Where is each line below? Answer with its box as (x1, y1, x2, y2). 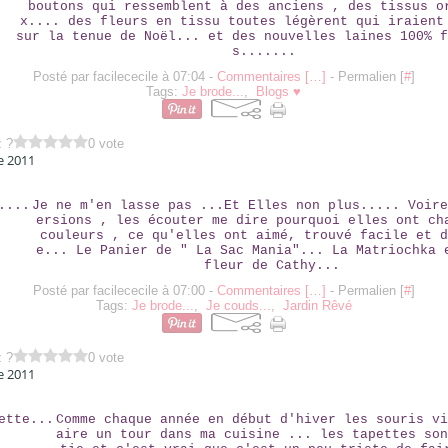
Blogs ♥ (256, 84, 302, 99)
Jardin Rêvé (282, 298, 352, 313)
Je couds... (205, 298, 271, 313)
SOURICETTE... (185, 390, 262, 404)
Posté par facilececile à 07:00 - (32, 283, 217, 298)
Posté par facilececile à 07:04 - (32, 69, 217, 84)
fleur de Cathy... (203, 258, 340, 273)
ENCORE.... (196, 176, 252, 190)
